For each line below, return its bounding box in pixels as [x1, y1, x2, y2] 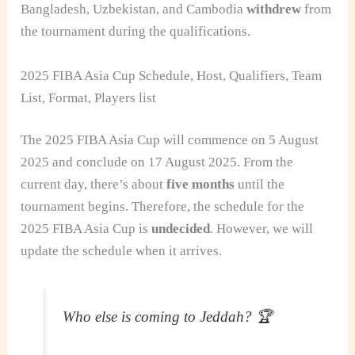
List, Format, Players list [21, 90, 157, 105]
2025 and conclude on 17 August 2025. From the [21, 155, 294, 170]
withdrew [246, 2, 302, 17]
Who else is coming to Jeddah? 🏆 [63, 308, 273, 326]
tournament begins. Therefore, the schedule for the [21, 199, 305, 215]
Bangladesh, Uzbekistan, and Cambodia [21, 2, 247, 17]
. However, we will [210, 221, 314, 237]
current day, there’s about [21, 177, 167, 193]
